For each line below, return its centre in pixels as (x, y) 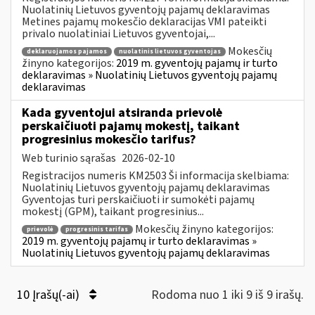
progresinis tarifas (97, 230)
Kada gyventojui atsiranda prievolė (122, 112)
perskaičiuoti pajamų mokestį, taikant (131, 126)
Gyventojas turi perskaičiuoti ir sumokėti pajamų (138, 199)
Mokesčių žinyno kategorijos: (204, 229)
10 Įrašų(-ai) (50, 295)
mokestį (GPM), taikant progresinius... (113, 211)
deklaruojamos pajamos (67, 52)
